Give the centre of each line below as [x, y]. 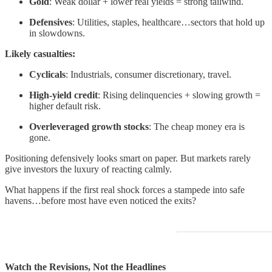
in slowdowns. [57, 33]
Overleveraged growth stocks [89, 126]
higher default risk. [65, 106]
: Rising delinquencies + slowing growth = [179, 95]
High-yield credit [63, 95]
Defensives [51, 22]
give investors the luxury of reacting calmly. [88, 169]
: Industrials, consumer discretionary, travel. [148, 74]
